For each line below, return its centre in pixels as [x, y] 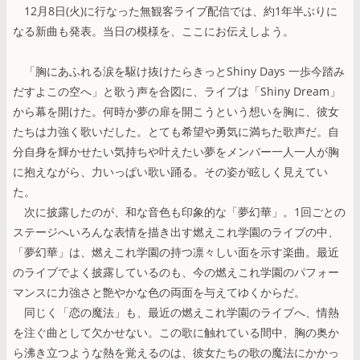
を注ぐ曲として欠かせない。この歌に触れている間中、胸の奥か [176, 332]
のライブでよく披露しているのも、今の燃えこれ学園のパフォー [176, 272]
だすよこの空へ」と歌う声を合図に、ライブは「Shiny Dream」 [177, 91]
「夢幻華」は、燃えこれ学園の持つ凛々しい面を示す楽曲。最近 [176, 252]
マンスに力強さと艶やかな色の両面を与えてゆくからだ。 [159, 292]
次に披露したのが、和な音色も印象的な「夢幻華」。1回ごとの [179, 211]
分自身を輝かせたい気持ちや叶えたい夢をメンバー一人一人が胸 [176, 151]
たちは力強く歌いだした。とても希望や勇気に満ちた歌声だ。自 [176, 131]
